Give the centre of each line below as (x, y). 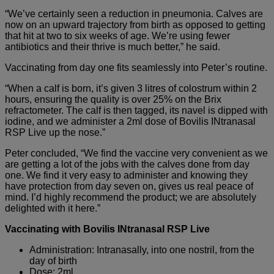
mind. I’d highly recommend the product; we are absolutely (131, 197)
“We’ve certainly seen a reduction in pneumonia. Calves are (134, 13)
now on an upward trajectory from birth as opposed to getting (135, 24)
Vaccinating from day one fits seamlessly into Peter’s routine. (136, 67)
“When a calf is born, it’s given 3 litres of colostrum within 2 (131, 88)
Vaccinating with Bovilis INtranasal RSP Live (107, 229)
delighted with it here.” (53, 208)
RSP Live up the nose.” (55, 132)
